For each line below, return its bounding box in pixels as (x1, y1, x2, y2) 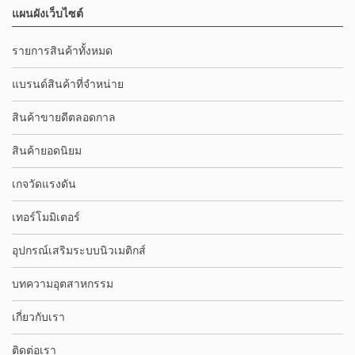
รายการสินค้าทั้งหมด (12, 44, 113, 57)
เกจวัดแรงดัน (12, 177, 76, 190)
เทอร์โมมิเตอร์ (12, 211, 80, 223)
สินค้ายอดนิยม (12, 144, 82, 157)
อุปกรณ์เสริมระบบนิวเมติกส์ (12, 244, 146, 257)
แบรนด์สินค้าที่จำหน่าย (12, 78, 124, 90)
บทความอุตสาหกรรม (12, 277, 113, 290)
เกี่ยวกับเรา (12, 311, 65, 323)
